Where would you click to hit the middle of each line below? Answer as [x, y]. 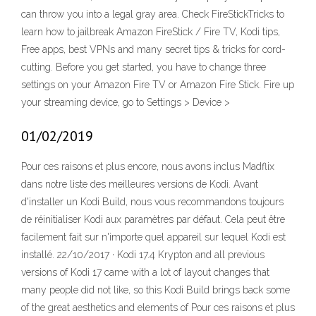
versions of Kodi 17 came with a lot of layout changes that [145, 273]
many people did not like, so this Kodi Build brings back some [156, 290]
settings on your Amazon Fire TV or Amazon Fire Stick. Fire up [158, 85]
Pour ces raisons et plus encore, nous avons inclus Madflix [148, 167]
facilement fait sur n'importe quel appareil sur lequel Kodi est [153, 237]
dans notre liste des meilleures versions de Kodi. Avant [140, 184]
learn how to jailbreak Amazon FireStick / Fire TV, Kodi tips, [151, 32]
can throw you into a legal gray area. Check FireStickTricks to [153, 14]
